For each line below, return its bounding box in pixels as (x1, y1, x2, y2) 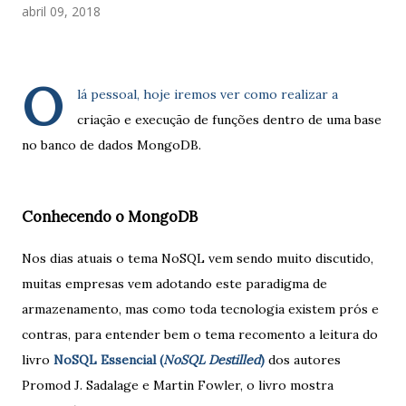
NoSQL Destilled (163, 352, 260, 369)
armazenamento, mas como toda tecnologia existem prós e (22, 301, 379, 318)
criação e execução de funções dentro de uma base (77, 111, 382, 129)
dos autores (268, 352, 341, 369)
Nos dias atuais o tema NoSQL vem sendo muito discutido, (22, 250, 373, 267)
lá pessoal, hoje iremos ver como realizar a (77, 86, 338, 103)
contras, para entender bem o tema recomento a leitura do (22, 326, 378, 343)
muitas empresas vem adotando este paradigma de (22, 275, 327, 293)
